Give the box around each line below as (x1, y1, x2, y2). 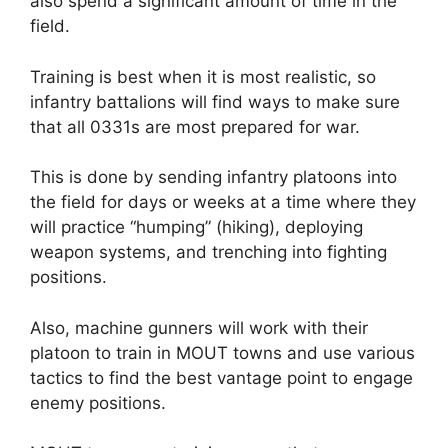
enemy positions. (30, 392, 166, 413)
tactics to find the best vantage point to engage (30, 367, 413, 388)
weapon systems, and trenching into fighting (30, 242, 387, 263)
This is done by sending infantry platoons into (30, 167, 397, 188)
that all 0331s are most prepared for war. (30, 116, 360, 137)
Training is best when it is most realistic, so (30, 66, 376, 87)
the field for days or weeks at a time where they (30, 192, 416, 213)
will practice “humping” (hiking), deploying (30, 217, 363, 238)
